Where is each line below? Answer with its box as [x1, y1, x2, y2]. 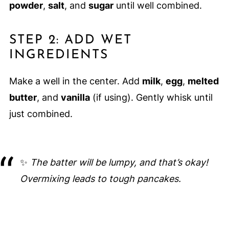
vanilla [60, 92, 90, 103]
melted [187, 76, 219, 87]
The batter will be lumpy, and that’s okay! [30, 157, 208, 168]
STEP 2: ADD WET [9, 34, 132, 47]
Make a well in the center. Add [9, 76, 142, 87]
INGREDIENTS [9, 49, 108, 62]
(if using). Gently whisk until [89, 92, 213, 103]
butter [9, 92, 37, 103]
